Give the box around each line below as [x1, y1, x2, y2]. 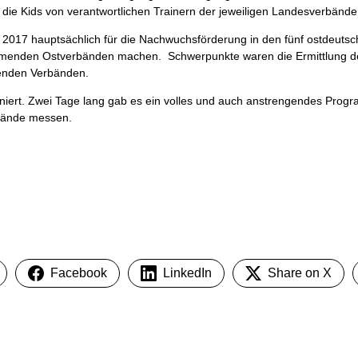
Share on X [268, 265, 332, 280]
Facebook [50, 265, 107, 280]
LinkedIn [163, 265, 212, 280]
